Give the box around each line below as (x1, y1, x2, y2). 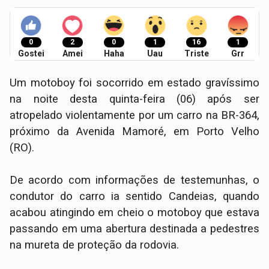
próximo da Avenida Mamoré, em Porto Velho (10, 125, 259, 139)
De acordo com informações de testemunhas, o (10, 174, 259, 187)
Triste (184, 49, 209, 59)
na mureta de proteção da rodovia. (10, 238, 180, 252)
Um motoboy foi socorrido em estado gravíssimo (10, 76, 259, 90)
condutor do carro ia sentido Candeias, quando (10, 190, 259, 204)
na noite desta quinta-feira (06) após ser (10, 92, 259, 106)
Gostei (17, 49, 44, 59)
